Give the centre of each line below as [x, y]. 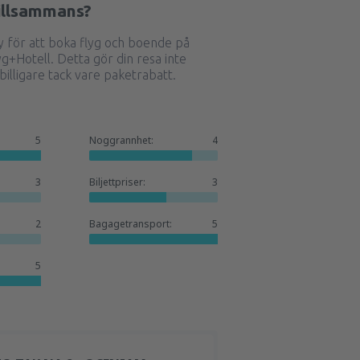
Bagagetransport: [131, 224]
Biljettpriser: [118, 182]
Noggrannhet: [122, 140]
